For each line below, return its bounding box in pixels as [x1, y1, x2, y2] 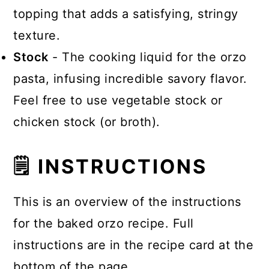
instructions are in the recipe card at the [13, 238, 254, 252]
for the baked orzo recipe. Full [13, 216, 194, 231]
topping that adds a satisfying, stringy [13, 7, 238, 21]
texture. [13, 28, 61, 43]
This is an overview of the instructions [13, 195, 241, 209]
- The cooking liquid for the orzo [48, 50, 247, 64]
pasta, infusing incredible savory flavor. [13, 71, 247, 86]
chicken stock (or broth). [13, 115, 160, 129]
